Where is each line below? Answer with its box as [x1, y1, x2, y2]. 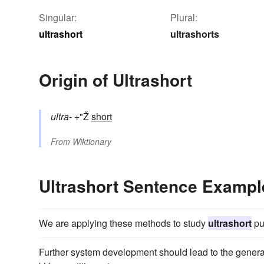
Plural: [170, 10, 197, 24]
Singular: [39, 10, 77, 24]
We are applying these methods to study [39, 216, 208, 230]
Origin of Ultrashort [39, 67, 192, 92]
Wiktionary [72, 135, 111, 147]
